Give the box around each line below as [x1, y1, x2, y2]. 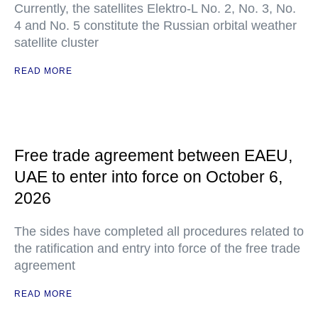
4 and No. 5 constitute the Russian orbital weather [14, 18, 297, 33]
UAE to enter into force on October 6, [14, 168, 283, 186]
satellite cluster [14, 35, 99, 50]
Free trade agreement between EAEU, [14, 146, 292, 165]
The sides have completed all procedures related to [14, 224, 304, 238]
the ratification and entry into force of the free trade [14, 241, 300, 256]
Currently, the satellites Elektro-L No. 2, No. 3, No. [14, 1, 296, 16]
